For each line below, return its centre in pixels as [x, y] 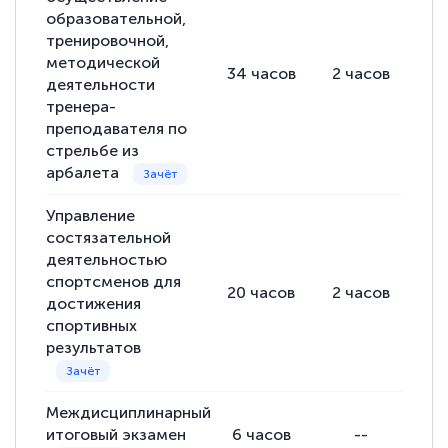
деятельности [101, 85]
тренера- [81, 107]
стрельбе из [93, 151]
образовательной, [116, 19]
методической [103, 63]
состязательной [109, 238]
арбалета [85, 173]
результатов [94, 348]
